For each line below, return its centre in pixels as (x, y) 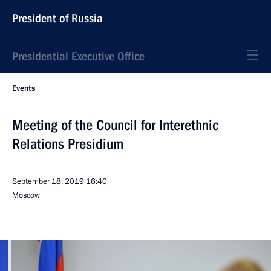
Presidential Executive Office (78, 56)
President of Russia (57, 18)
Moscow (26, 195)
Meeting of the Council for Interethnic (115, 125)
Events (24, 88)
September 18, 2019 (48, 181)
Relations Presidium (68, 144)
